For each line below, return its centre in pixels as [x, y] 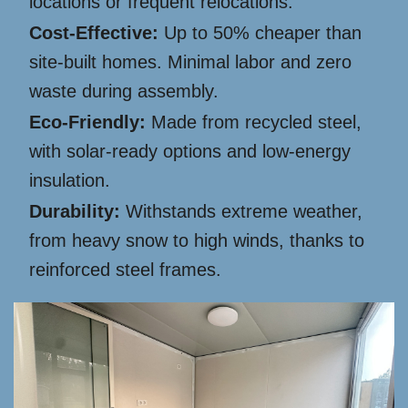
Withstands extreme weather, [241, 211]
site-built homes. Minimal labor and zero [190, 62]
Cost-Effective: [94, 33]
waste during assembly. [124, 91]
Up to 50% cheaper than [260, 33]
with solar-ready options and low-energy [190, 151]
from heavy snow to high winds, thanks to [197, 240]
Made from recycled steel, [254, 122]
